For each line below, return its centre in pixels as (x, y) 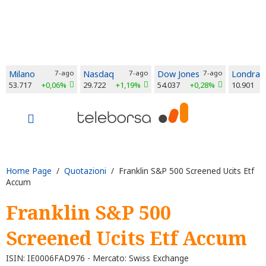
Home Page (29, 171)
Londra (246, 74)
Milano (22, 74)
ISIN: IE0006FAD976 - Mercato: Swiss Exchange (97, 258)
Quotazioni (85, 171)
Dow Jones (178, 74)
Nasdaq (99, 74)
